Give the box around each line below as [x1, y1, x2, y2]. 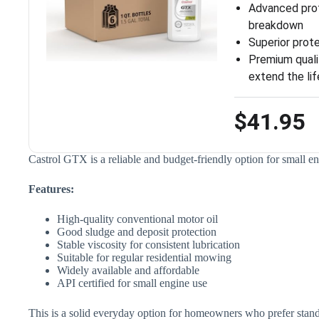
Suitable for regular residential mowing [57, 251, 231, 263]
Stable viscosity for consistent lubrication [57, 238, 240, 251]
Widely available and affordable [57, 263, 199, 276]
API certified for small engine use [57, 276, 207, 289]
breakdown [249, 18, 303, 32]
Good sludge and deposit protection [57, 225, 216, 238]
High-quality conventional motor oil [57, 212, 218, 225]
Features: [28, 182, 74, 195]
